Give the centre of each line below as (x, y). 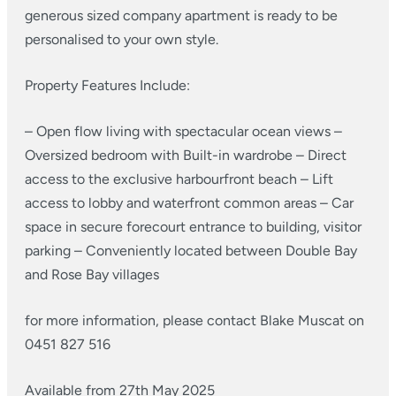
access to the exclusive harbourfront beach (161, 179)
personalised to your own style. (122, 39)
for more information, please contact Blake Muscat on (194, 320)
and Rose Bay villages (92, 274)
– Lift (315, 179)
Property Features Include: (107, 85)
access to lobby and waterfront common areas (171, 203)
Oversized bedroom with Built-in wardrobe (159, 155)
